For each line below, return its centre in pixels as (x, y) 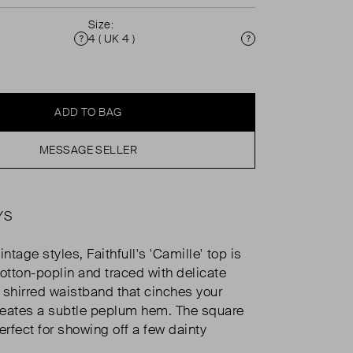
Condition (110, 47)
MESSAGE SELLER (88, 150)
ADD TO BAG (88, 112)
